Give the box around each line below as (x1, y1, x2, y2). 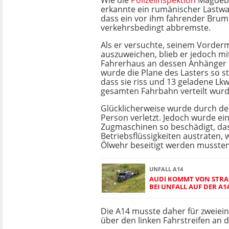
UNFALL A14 (149, 165, 183, 173)
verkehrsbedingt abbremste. (101, 22, 211, 33)
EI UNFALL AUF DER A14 (149, 181, 226, 191)
